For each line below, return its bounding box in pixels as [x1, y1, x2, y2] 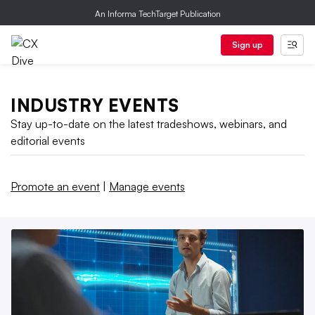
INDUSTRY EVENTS [11, 95, 179, 116]
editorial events [11, 134, 85, 148]
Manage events [109, 179, 185, 193]
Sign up [231, 39, 263, 50]
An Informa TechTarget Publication [94, 8, 221, 19]
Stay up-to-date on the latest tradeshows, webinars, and [11, 117, 287, 131]
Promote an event [11, 179, 100, 193]
